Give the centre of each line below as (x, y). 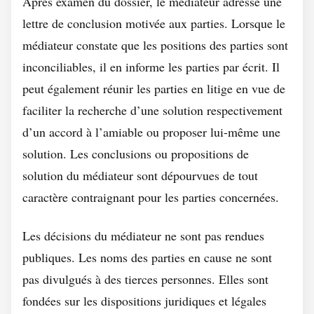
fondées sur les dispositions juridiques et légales (144, 301)
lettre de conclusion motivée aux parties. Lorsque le (154, 23)
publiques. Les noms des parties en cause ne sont (147, 257)
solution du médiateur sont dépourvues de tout (140, 175)
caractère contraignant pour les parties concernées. (151, 197)
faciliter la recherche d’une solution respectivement (152, 110)
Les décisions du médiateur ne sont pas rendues (143, 235)
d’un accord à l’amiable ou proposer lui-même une (151, 132)
